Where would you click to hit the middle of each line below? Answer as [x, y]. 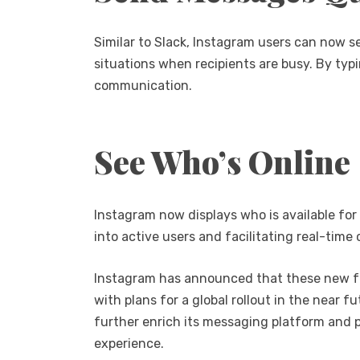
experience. [129, 344]
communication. [143, 85]
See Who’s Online [222, 162]
